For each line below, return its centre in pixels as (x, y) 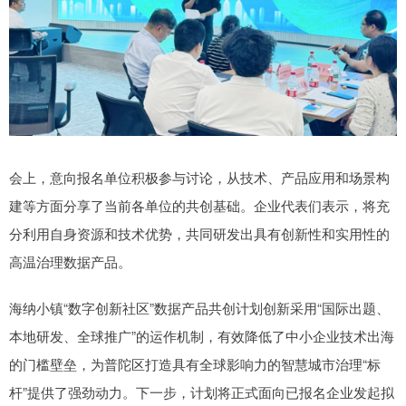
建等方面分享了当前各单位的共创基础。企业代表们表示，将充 (199, 205)
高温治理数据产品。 (70, 261)
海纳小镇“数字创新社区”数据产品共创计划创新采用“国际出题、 (199, 307)
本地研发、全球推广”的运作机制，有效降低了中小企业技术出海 (202, 335)
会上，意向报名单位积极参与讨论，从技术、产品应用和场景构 (199, 177)
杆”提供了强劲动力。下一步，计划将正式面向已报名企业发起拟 (202, 391)
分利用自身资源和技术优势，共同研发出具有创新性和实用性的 (199, 233)
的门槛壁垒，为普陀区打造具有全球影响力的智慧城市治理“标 (195, 363)
